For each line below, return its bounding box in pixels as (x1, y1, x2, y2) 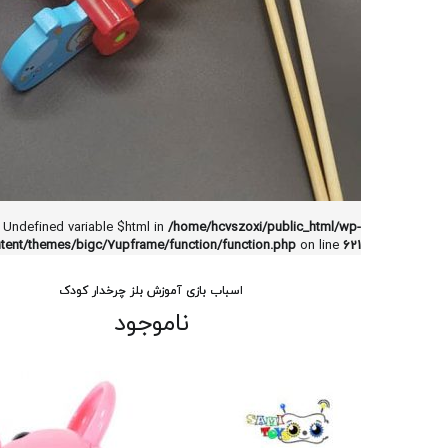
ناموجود (113, 307, 189, 341)
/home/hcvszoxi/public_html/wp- (168, 219, 361, 237)
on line (296, 237, 343, 255)
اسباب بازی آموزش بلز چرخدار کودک (59, 283, 243, 299)
